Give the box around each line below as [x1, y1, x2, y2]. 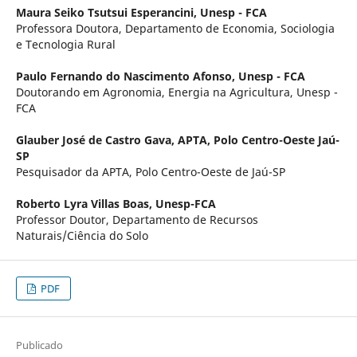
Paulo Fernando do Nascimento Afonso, [15, 68, 238, 84]
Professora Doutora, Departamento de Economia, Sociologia [15, 20, 335, 36]
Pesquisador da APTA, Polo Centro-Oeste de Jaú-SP [15, 163, 285, 179]
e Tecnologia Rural [15, 36, 116, 52]
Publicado [15, 337, 63, 352]
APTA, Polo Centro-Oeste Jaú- [177, 131, 339, 147]
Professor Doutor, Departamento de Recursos [15, 211, 258, 227]
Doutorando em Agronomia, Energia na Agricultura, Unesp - [15, 84, 338, 100]
